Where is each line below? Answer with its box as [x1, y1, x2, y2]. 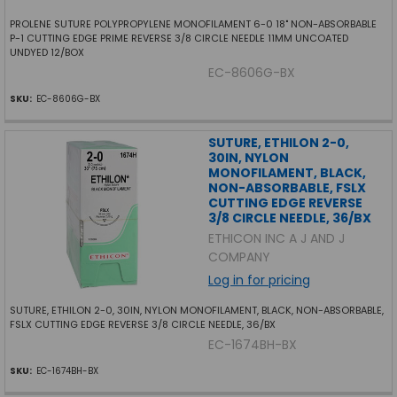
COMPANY [207, 247, 270, 266]
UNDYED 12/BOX [9, 45, 84, 60]
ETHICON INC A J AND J [207, 229, 345, 247]
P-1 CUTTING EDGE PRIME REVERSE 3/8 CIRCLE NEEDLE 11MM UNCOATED [9, 31, 348, 46]
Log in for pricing [207, 270, 310, 289]
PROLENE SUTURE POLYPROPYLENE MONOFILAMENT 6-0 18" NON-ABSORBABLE [9, 17, 377, 32]
